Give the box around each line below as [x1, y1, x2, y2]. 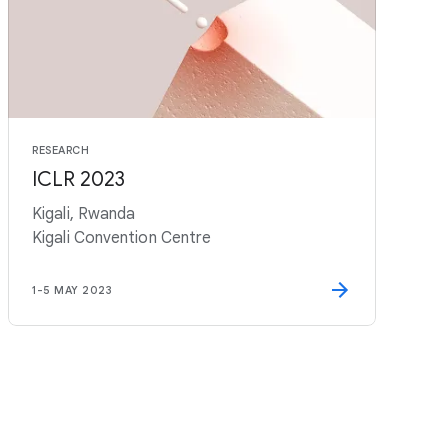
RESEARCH [32, 143, 89, 157]
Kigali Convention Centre [32, 228, 212, 248]
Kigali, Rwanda [32, 204, 136, 224]
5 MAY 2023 [43, 283, 112, 297]
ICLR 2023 [32, 167, 125, 192]
